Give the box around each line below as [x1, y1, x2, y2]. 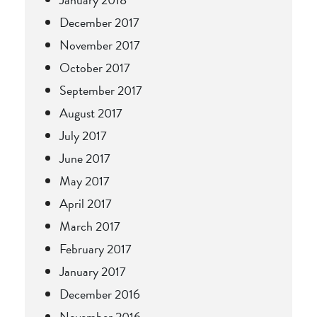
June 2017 [59, 148, 110, 168]
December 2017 [59, 12, 139, 32]
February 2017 [59, 238, 132, 258]
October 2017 [59, 57, 130, 77]
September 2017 [59, 80, 142, 100]
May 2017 [59, 171, 110, 190]
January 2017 [59, 261, 126, 281]
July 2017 [59, 125, 107, 145]
